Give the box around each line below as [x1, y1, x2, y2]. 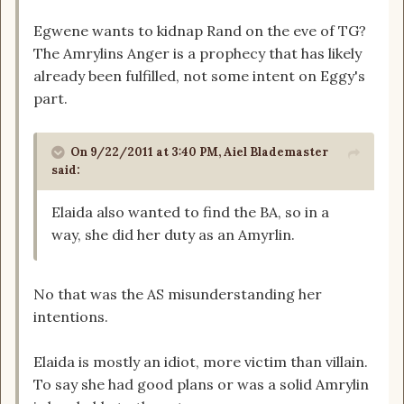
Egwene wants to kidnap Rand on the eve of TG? [33, 22, 366, 41]
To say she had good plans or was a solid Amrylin [33, 375, 369, 394]
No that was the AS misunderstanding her [33, 285, 322, 304]
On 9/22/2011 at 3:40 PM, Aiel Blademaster [70, 144, 328, 161]
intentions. [33, 308, 108, 326]
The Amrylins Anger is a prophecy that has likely [33, 44, 362, 63]
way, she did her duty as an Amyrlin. [51, 225, 295, 244]
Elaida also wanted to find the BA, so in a [51, 203, 329, 222]
